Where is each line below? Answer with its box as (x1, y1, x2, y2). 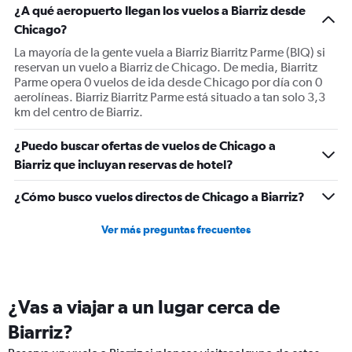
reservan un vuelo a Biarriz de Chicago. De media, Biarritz (14, 60, 317, 75)
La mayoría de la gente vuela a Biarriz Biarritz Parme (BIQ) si (14, 45, 325, 60)
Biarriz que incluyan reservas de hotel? (14, 157, 233, 171)
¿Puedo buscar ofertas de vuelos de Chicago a (14, 138, 276, 152)
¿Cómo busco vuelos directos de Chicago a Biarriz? (14, 189, 305, 203)
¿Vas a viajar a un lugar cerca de (8, 295, 280, 317)
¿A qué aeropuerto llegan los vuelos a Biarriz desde (14, 3, 306, 17)
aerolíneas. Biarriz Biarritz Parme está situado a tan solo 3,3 (14, 90, 325, 104)
